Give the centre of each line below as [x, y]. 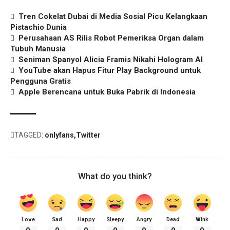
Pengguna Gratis [41, 81]
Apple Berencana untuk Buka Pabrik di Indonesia [107, 92]
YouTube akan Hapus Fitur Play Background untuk [110, 71]
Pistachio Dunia [39, 27]
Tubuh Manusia [38, 49]
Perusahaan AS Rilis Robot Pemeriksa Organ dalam [111, 38]
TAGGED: [29, 135]
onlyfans [59, 135]
